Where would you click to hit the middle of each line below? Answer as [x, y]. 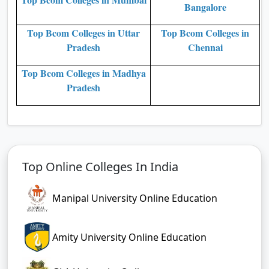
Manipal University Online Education [135, 198]
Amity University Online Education [129, 237]
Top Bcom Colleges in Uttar [83, 32]
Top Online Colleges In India [100, 166]
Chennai [205, 47]
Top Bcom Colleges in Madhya [83, 73]
